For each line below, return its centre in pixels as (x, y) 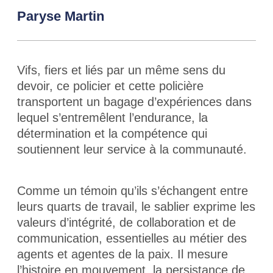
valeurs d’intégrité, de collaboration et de (126, 222)
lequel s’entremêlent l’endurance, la (112, 118)
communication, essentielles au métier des (132, 238)
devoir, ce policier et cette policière (110, 86)
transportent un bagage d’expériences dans (134, 102)
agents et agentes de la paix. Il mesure (122, 254)
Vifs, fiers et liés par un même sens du (121, 70)
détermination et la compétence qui (112, 133)
